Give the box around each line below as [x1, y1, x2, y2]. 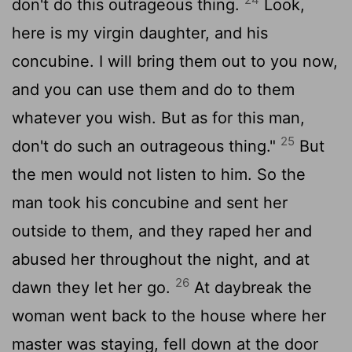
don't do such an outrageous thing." [12, 136, 280, 156]
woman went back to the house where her [12, 306, 326, 325]
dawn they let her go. [12, 277, 175, 297]
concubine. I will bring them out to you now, [12, 51, 338, 71]
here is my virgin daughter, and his [12, 23, 268, 42]
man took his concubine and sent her [12, 192, 288, 212]
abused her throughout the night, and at [12, 249, 310, 269]
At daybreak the [189, 277, 312, 297]
